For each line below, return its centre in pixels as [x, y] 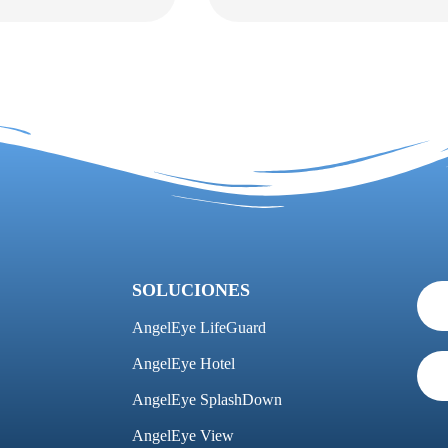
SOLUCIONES [191, 290]
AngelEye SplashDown [207, 399]
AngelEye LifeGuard [199, 327]
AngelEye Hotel [183, 363]
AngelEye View [183, 435]
